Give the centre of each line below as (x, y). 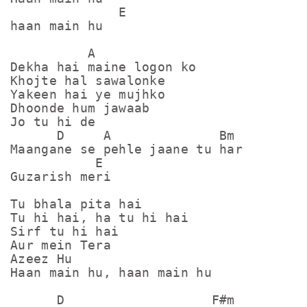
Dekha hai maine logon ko (103, 67)
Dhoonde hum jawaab (80, 108)
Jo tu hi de (57, 122)
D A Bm (123, 135)
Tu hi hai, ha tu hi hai (99, 218)
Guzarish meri (61, 176)
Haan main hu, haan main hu (111, 272)
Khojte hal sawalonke (88, 81)
